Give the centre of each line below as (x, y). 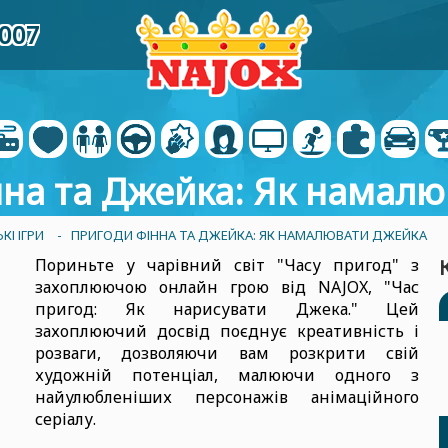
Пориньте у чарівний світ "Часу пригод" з (227, 265)
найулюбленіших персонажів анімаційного (227, 397)
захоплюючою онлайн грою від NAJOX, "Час (227, 287)
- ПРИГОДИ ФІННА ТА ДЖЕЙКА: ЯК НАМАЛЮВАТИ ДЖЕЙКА (242, 235)
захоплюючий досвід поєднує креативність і (227, 331)
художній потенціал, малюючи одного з (227, 375)
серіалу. (65, 419)
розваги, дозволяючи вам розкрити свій (227, 353)
